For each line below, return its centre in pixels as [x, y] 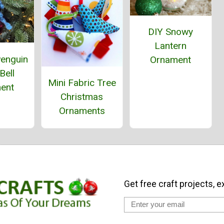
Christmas [82, 97]
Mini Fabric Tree [82, 83]
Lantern [171, 46]
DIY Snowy [171, 32]
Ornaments [82, 111]
